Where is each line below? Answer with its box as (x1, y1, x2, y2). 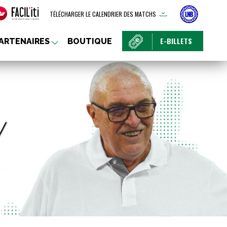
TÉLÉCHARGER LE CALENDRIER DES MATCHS (50, 10, 156, 18)
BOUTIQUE (67, 36, 112, 46)
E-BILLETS (160, 35, 192, 46)
